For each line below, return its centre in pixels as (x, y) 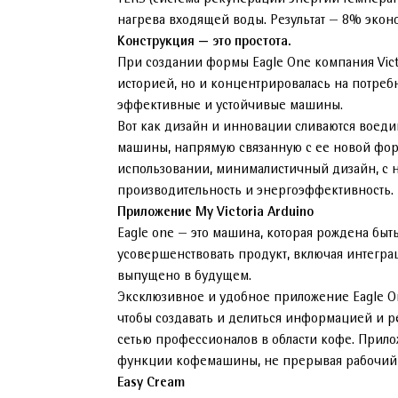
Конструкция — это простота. (204, 42)
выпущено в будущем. (184, 276)
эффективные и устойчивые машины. (230, 106)
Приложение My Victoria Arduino (215, 212)
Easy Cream (151, 383)
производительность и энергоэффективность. (255, 191)
